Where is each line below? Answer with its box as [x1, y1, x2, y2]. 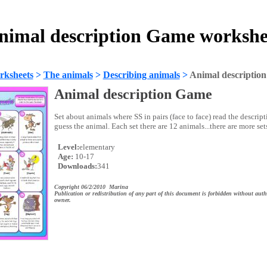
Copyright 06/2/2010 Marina [54, 184, 128, 190]
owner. [54, 197, 71, 203]
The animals [43, 70, 93, 80]
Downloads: [55, 162, 97, 170]
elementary [79, 142, 115, 151]
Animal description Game [54, 86, 212, 102]
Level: [55, 142, 79, 151]
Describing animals [103, 70, 180, 80]
